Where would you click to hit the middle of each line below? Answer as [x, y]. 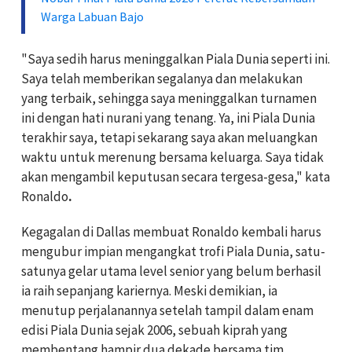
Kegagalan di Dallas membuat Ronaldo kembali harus [171, 231]
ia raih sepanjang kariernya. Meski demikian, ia [149, 290]
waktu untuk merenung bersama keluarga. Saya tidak [172, 157]
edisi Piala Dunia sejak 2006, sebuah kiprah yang [154, 330]
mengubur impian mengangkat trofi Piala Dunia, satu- [173, 251]
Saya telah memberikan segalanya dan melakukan [162, 78]
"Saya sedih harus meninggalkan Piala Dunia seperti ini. [176, 59]
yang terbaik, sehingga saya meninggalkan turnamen [169, 98]
